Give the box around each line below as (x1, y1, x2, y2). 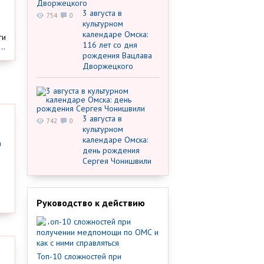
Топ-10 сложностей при (37, 251, 121, 262)
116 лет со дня (82, 39, 137, 50)
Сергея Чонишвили (82, 156, 151, 166)
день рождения (82, 145, 140, 156)
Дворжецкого (82, 61, 133, 71)
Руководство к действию (37, 197, 145, 209)
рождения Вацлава (82, 50, 152, 61)
